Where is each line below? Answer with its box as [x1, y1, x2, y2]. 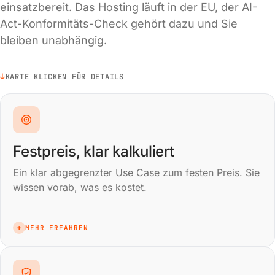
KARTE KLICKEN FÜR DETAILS [5, 71, 124, 82]
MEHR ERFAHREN [25, 223, 88, 232]
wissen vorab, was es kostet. [13, 181, 147, 193]
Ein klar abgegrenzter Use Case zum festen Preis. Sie [13, 166, 260, 179]
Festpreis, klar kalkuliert [13, 142, 174, 160]
